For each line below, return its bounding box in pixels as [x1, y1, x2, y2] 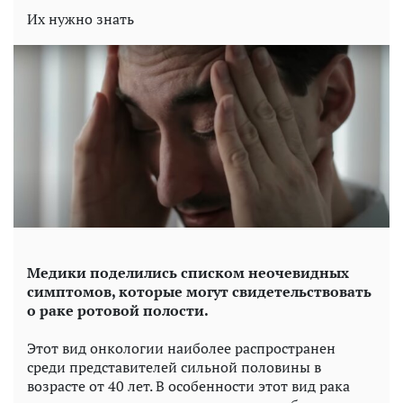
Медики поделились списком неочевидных [27, 263, 349, 283]
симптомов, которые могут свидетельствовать [27, 282, 372, 302]
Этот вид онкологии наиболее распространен [27, 338, 336, 359]
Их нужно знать [27, 9, 134, 29]
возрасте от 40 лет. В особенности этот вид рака [27, 376, 350, 397]
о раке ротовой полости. [27, 300, 209, 321]
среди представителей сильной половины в [27, 357, 321, 378]
